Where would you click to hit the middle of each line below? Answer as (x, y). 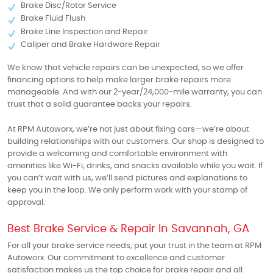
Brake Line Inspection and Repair (84, 32)
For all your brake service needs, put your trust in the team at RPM (134, 246)
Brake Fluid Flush (53, 19)
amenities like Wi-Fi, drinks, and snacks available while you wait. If (135, 166)
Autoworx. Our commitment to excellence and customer (116, 258)
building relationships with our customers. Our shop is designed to (136, 142)
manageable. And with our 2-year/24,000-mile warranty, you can (135, 93)
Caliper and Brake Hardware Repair (90, 45)
